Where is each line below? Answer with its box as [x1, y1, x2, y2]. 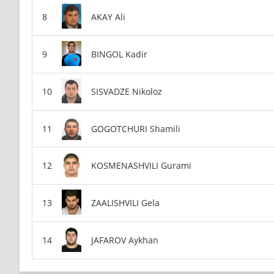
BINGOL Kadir [91, 48, 147, 60]
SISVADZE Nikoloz [91, 85, 162, 97]
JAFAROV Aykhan [91, 234, 158, 246]
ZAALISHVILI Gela [91, 197, 160, 209]
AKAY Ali [91, 10, 125, 23]
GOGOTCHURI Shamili [91, 122, 180, 135]
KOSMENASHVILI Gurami [91, 160, 191, 172]
